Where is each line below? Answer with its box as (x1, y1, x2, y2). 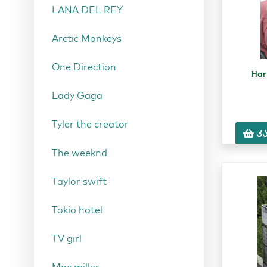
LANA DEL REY (52, 4, 123, 15)
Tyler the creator (52, 118, 129, 130)
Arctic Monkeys (52, 32, 122, 44)
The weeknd (52, 147, 107, 159)
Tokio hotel (52, 204, 103, 216)
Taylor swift (52, 175, 107, 187)
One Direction (52, 61, 116, 73)
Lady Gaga (52, 89, 103, 101)
